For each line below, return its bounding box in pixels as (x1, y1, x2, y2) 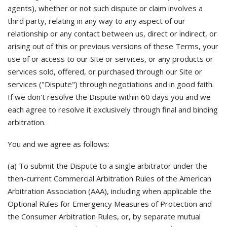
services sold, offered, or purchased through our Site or (8, 66, 202, 77)
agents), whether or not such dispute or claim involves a (8, 3, 203, 13)
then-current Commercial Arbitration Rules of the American (8, 173, 211, 183)
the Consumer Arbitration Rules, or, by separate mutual (8, 211, 201, 221)
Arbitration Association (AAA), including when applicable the (8, 186, 211, 196)
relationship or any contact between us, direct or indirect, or (8, 28, 217, 39)
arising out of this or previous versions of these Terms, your (8, 41, 218, 51)
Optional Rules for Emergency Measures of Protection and (8, 199, 212, 209)
